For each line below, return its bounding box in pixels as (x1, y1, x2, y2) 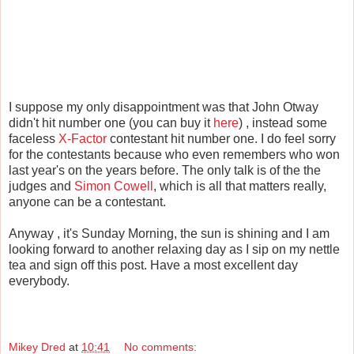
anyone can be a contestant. (9, 195, 166, 209)
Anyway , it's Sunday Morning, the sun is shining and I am (9, 227, 330, 241)
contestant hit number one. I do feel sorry (107, 132, 336, 146)
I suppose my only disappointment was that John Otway (9, 100, 318, 115)
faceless (9, 132, 58, 146)
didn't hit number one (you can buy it (9, 116, 213, 130)
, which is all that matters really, (153, 179, 326, 194)
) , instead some (239, 116, 327, 130)
